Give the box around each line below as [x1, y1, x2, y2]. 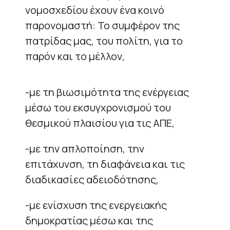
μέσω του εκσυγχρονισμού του [25, 100, 171, 114]
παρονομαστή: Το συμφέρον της [25, 18, 180, 32]
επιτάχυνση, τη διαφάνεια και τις [25, 157, 185, 171]
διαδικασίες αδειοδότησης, [25, 172, 159, 186]
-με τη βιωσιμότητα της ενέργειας [25, 85, 189, 99]
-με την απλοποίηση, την [25, 141, 144, 156]
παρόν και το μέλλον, [25, 49, 125, 63]
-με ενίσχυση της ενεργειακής [25, 198, 167, 212]
